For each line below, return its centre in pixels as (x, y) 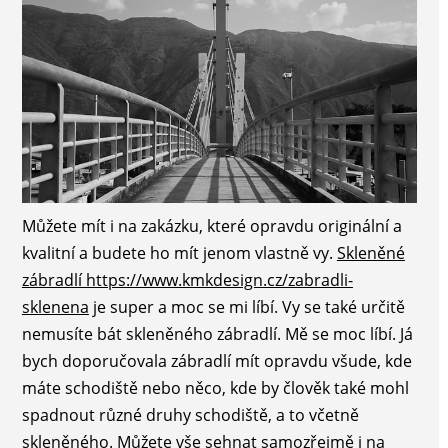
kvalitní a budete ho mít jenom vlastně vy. (179, 252)
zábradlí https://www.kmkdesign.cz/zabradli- (187, 279)
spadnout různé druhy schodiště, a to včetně (190, 414)
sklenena (55, 306)
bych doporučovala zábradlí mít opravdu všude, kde (216, 360)
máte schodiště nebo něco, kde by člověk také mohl (215, 387)
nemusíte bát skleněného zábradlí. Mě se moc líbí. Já (217, 333)
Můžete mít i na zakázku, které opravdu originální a (211, 225)
